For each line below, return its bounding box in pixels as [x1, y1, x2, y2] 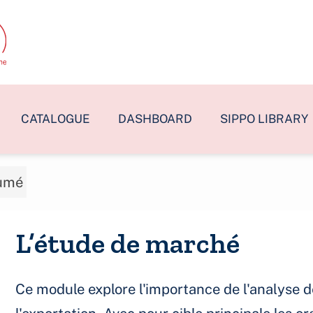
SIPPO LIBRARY [220, 112, 308, 126]
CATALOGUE [21, 112, 90, 126]
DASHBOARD [118, 112, 192, 126]
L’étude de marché [15, 226, 240, 260]
